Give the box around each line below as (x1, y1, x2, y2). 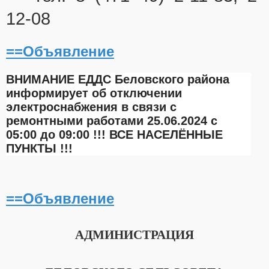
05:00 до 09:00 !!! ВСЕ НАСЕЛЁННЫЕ (6, 128, 223, 142)
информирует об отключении (6, 86, 182, 100)
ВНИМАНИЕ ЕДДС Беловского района (6, 73, 229, 86)
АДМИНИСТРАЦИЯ (75, 228, 194, 243)
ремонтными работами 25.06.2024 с (6, 114, 217, 128)
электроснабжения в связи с (6, 100, 177, 114)
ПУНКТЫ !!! (6, 142, 73, 156)
